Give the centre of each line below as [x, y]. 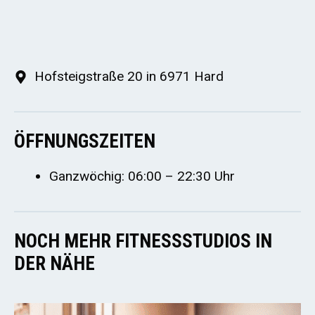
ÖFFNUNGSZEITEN [85, 141]
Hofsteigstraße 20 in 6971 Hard [129, 76]
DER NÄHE [54, 264]
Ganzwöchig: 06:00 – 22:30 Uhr [142, 176]
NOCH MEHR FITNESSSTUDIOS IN [143, 241]
